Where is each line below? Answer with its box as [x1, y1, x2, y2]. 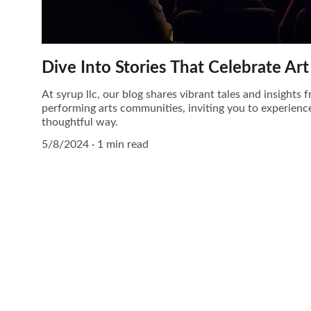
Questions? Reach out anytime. [42, 289, 176, 299]
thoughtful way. [42, 116, 118, 128]
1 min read [97, 138, 149, 150]
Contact [42, 251, 106, 269]
